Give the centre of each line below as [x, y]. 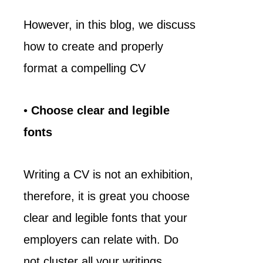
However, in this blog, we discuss [109, 25]
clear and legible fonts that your [105, 218]
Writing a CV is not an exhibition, [108, 174]
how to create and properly [93, 46]
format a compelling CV [85, 68]
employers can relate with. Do [101, 240]
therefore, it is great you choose [107, 196]
